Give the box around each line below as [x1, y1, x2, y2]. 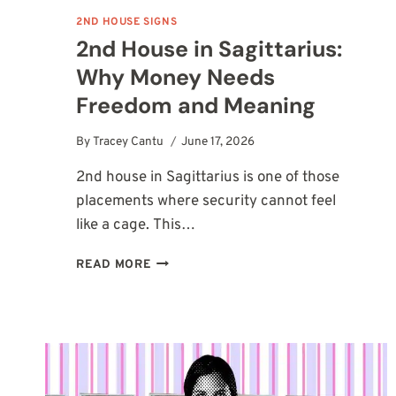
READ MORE [76, 257, 151, 273]
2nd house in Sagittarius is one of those [76, 168, 340, 188]
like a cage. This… [76, 216, 196, 236]
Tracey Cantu [93, 134, 164, 150]
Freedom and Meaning [76, 91, 316, 121]
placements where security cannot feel [76, 192, 337, 212]
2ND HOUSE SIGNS [76, 14, 178, 29]
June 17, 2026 [181, 134, 255, 150]
